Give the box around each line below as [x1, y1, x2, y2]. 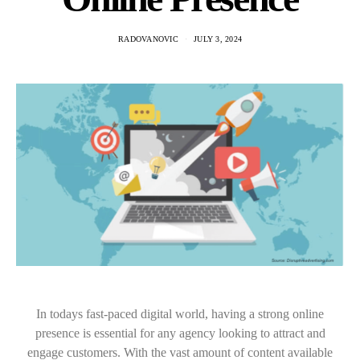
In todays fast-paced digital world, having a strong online [36, 307, 324, 321]
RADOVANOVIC [118, 35, 178, 43]
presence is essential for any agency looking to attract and [35, 326, 325, 341]
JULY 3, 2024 [194, 35, 242, 43]
